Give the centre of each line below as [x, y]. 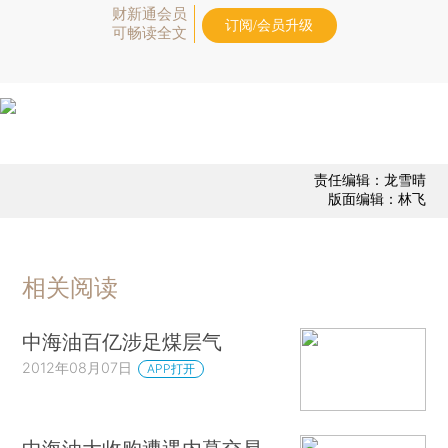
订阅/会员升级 [269, 25]
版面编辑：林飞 [376, 199]
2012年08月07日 [77, 367]
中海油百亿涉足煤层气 [122, 341]
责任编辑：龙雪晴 [369, 180]
